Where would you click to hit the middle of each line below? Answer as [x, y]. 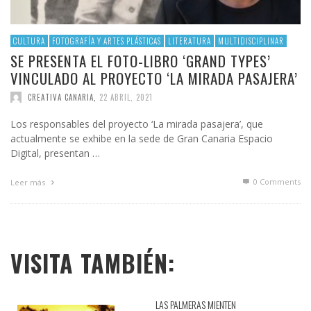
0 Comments [276, 182]
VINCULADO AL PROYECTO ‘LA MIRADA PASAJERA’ [154, 78]
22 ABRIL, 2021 [126, 98]
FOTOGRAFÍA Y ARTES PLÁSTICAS [107, 41]
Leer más [29, 183]
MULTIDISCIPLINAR [251, 41]
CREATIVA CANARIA [61, 98]
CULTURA [29, 41]
